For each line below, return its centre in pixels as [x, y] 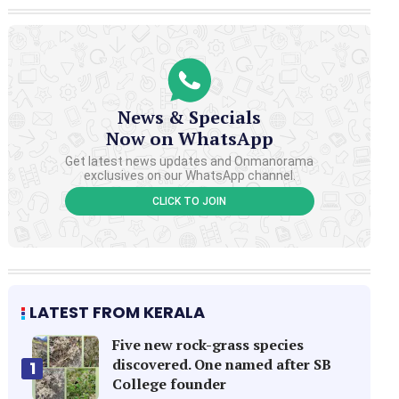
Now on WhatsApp [189, 138]
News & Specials [190, 117]
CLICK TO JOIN [190, 201]
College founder [170, 384]
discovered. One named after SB [222, 364]
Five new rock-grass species [208, 345]
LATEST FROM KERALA [118, 312]
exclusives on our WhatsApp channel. [189, 175]
